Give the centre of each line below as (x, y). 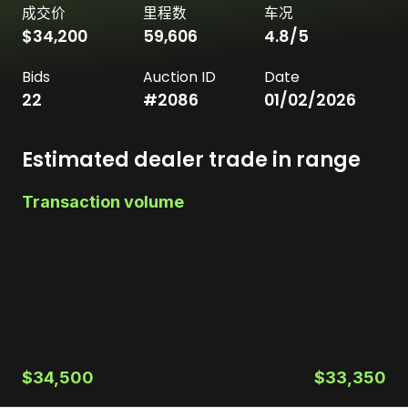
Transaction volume (103, 201)
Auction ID (179, 76)
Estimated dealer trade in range (191, 159)
